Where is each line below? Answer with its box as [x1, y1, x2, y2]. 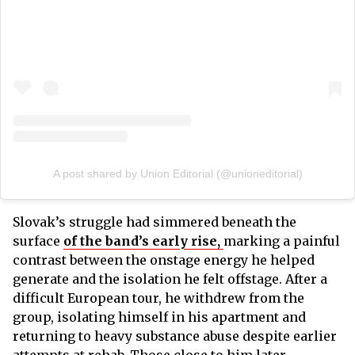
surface [13, 233, 63, 250]
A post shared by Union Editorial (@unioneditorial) [52, 167, 303, 181]
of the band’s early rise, [63, 233, 223, 250]
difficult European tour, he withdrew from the [13, 290, 304, 307]
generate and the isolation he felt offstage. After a [13, 271, 327, 288]
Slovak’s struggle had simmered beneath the [13, 214, 296, 231]
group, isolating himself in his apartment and [13, 309, 306, 326]
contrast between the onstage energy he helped [13, 252, 315, 269]
